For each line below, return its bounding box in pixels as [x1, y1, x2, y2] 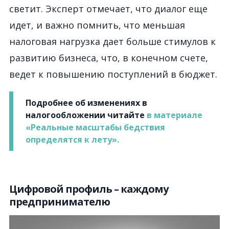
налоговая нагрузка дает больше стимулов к [9, 35, 216, 48]
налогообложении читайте [26, 109, 147, 121]
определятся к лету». [26, 134, 119, 145]
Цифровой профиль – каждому [9, 182, 168, 196]
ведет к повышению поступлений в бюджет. [9, 68, 217, 80]
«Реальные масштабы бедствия [26, 122, 165, 133]
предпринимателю [9, 195, 110, 209]
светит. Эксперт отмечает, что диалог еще [9, 3, 208, 15]
